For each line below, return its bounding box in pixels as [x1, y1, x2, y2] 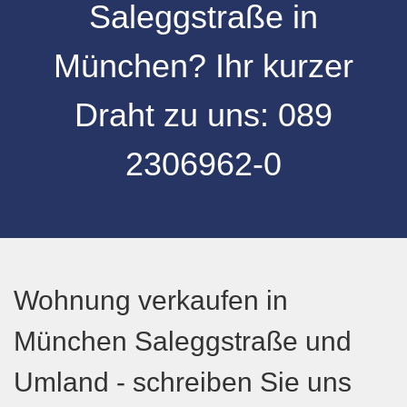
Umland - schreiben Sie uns [14, 367, 352, 397]
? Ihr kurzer [188, 47, 353, 84]
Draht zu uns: [74, 96, 278, 134]
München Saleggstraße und [14, 326, 352, 356]
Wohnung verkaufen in [14, 285, 288, 315]
